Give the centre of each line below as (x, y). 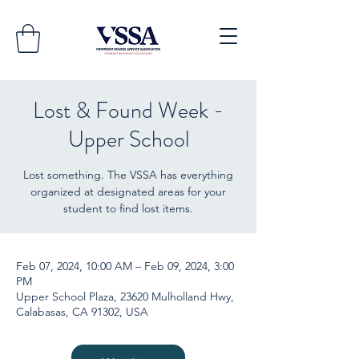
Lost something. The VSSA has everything (128, 174)
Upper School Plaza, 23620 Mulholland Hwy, (125, 296)
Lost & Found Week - (128, 110)
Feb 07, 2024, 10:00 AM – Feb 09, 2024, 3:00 (125, 266)
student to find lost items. (128, 208)
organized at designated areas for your (128, 191)
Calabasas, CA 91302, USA (82, 311)
